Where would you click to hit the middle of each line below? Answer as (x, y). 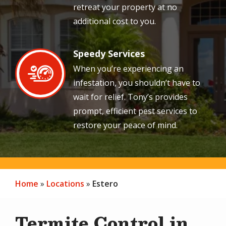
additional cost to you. (115, 21)
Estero (105, 183)
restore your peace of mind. (125, 125)
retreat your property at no (125, 7)
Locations (65, 183)
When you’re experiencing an (128, 68)
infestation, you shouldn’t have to (137, 82)
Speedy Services (109, 53)
